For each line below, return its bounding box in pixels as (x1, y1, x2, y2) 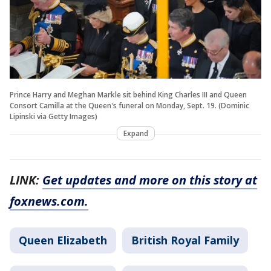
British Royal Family (131, 232, 239, 247)
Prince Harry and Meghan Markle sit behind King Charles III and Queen (10, 89, 247, 100)
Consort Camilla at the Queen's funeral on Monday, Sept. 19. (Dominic (10, 100, 249, 111)
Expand (123, 128, 148, 139)
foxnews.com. (10, 192, 88, 209)
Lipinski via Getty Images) (10, 111, 97, 122)
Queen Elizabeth (19, 232, 107, 247)
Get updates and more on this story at (42, 171, 257, 188)
